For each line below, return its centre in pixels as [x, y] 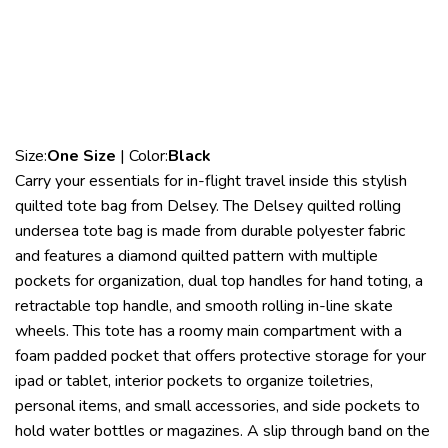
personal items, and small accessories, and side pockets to [217, 405]
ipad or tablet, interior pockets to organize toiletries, [194, 380]
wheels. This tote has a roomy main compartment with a [208, 330]
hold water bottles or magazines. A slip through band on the [222, 430]
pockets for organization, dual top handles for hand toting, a [219, 280]
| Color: [142, 155]
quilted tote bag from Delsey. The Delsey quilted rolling [208, 205]
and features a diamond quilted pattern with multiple [196, 255]
